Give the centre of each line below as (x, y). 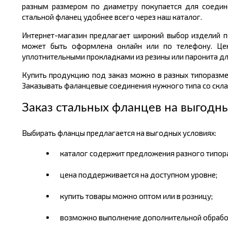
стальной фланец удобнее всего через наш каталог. (112, 17)
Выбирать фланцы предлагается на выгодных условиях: (119, 133)
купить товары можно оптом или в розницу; (136, 196)
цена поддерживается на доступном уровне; (138, 175)
